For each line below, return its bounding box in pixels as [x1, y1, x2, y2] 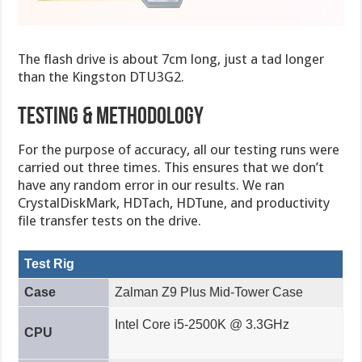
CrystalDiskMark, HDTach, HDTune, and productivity [18, 195, 330, 211]
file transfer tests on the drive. [18, 213, 202, 229]
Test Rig [23, 257, 74, 271]
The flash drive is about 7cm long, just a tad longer [18, 51, 325, 67]
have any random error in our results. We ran [18, 177, 285, 193]
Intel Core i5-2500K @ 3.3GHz [114, 318, 289, 331]
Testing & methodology [18, 105, 204, 130]
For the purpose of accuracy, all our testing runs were [18, 141, 340, 158]
